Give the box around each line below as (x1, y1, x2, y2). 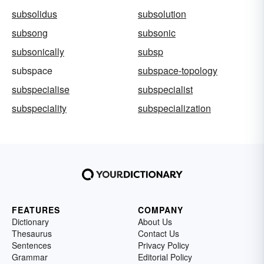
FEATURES (12, 203, 60, 216)
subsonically (12, 44, 64, 58)
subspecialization (138, 101, 211, 115)
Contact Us (138, 227, 179, 239)
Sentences (12, 239, 51, 251)
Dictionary (12, 215, 49, 227)
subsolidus (12, 6, 57, 21)
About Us (138, 215, 172, 227)
